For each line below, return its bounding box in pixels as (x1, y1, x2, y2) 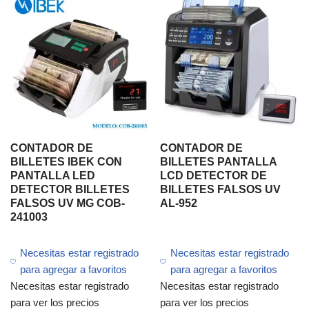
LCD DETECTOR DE (160, 170, 268, 182)
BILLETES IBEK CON (10, 156, 122, 168)
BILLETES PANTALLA (160, 156, 277, 168)
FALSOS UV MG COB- (10, 197, 125, 210)
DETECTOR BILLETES (10, 183, 130, 196)
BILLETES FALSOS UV (160, 183, 281, 196)
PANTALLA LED (10, 170, 95, 182)
